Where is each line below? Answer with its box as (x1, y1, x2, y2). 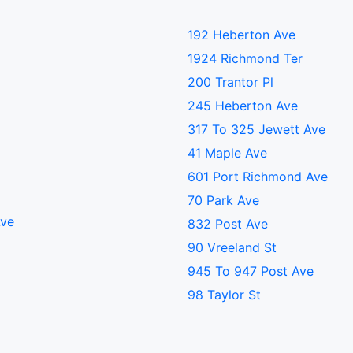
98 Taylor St (188, 287, 261, 303)
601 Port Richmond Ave (188, 169, 328, 184)
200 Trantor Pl (188, 74, 273, 90)
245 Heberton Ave (188, 98, 298, 113)
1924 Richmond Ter (188, 50, 303, 66)
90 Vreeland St (188, 240, 277, 255)
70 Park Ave (188, 192, 259, 208)
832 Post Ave (188, 216, 268, 232)
